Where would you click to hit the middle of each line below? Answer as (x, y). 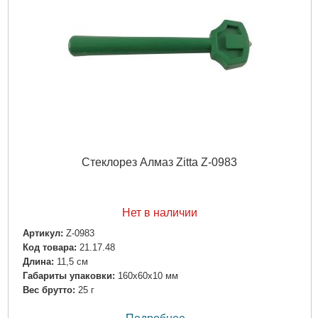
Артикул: (43, 233)
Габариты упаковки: (68, 276)
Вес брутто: (49, 290)
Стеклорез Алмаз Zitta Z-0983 (159, 162)
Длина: (38, 262)
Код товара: (49, 248)
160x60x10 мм (148, 276)
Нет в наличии (159, 212)
